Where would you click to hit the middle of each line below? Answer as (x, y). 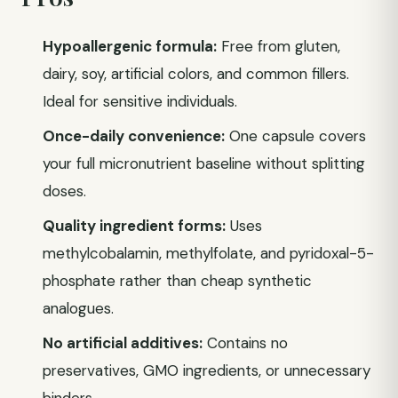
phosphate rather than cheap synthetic (177, 281)
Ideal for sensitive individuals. (140, 101)
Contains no (245, 343)
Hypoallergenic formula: (130, 46)
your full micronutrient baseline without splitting (204, 163)
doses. (64, 191)
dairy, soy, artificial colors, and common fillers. (196, 74)
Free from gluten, (279, 46)
